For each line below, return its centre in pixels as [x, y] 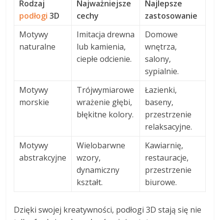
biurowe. [161, 182]
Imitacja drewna [106, 34]
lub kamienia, [101, 46]
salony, [158, 59]
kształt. [90, 182]
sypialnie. [162, 71]
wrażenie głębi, [105, 102]
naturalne [38, 46]
